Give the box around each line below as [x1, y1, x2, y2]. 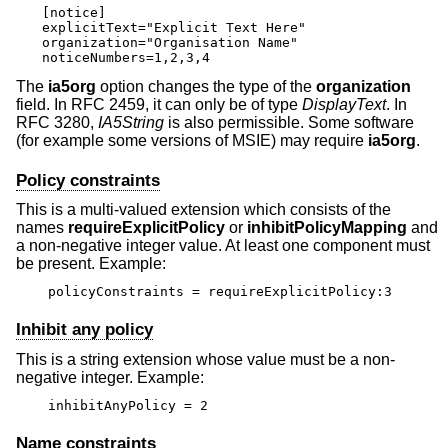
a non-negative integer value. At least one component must [16, 236, 430, 254]
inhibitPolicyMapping [247, 218, 407, 236]
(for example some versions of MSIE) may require [16, 132, 368, 150]
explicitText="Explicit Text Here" [42, 20, 306, 36]
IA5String [98, 114, 164, 132]
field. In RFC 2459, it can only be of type [16, 96, 302, 114]
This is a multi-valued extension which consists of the [16, 200, 391, 218]
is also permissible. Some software [164, 114, 414, 132]
